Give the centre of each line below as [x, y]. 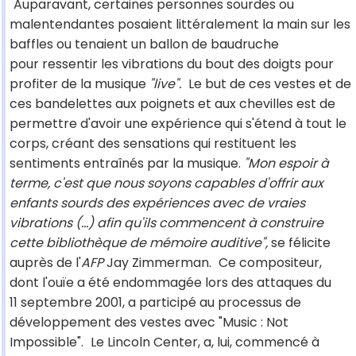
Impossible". [46, 342]
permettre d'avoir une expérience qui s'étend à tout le [178, 124]
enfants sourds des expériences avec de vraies [157, 203]
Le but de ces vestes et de [270, 84]
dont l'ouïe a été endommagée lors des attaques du [170, 283]
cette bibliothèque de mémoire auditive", [139, 243]
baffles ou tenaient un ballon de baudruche [144, 44]
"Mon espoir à [285, 164]
